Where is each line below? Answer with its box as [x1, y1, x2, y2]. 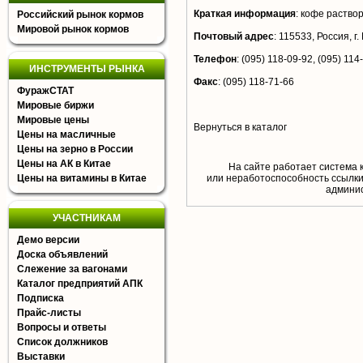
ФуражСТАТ [17, 85, 74, 96]
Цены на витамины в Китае [17, 173, 147, 184]
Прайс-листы [17, 307, 81, 318]
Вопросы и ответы [17, 322, 106, 333]
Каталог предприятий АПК [17, 278, 143, 289]
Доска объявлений [17, 249, 108, 260]
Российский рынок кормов [17, 9, 143, 20]
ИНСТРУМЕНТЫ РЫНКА [28, 63, 145, 75]
